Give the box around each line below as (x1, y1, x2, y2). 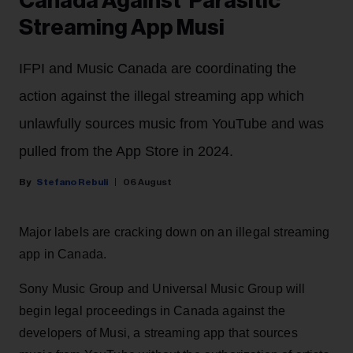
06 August (123, 177, 172, 188)
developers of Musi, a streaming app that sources (19, 326, 298, 340)
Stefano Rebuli (36, 177, 108, 188)
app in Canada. (19, 247, 107, 262)
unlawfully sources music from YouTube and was (19, 116, 324, 132)
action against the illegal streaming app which (19, 88, 304, 105)
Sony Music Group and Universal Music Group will (19, 282, 306, 296)
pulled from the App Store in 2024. (19, 143, 233, 160)
